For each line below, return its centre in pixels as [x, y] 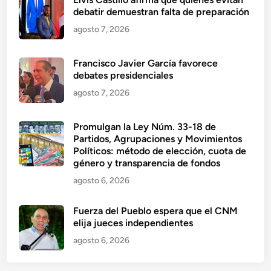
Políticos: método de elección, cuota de [160, 151]
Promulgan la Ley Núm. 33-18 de [145, 127]
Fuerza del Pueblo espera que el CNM [156, 211]
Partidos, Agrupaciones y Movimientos [158, 139]
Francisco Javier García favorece [146, 64]
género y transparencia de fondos [147, 163]
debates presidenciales [123, 76]
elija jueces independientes [133, 223]
